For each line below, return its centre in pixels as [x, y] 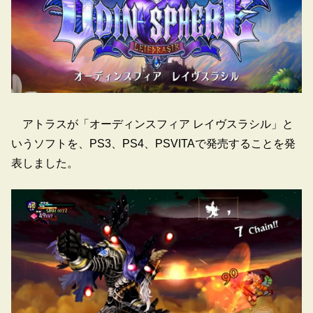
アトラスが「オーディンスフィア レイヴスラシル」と [152, 124]
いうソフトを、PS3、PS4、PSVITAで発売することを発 [153, 144]
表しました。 [45, 163]
